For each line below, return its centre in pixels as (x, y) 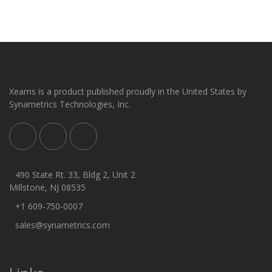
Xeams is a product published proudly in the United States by (128, 91)
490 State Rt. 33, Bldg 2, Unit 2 (75, 174)
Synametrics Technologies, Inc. (70, 104)
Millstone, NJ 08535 (47, 187)
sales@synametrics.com (63, 225)
